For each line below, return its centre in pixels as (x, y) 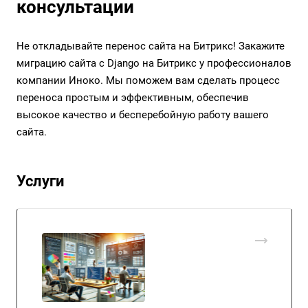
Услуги (40, 181)
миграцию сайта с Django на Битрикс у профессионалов (154, 64)
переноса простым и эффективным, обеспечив (133, 98)
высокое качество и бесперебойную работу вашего (143, 115)
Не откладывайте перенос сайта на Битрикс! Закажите (151, 46)
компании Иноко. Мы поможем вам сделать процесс (148, 81)
